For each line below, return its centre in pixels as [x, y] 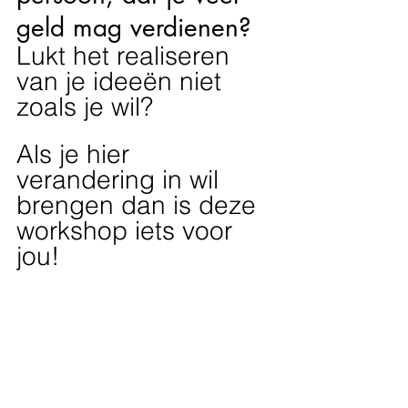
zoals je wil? [85, 107]
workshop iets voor [128, 230]
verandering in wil [121, 179]
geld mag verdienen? [134, 27]
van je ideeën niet [122, 81]
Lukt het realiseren [127, 56]
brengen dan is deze [140, 205]
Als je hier [76, 154]
